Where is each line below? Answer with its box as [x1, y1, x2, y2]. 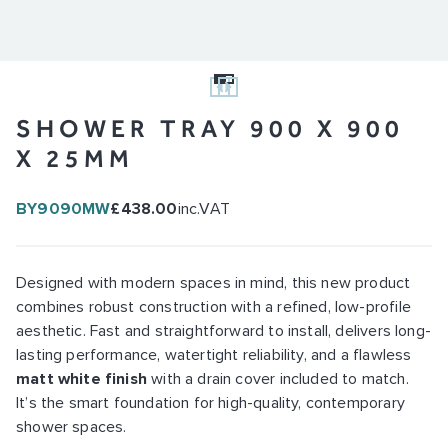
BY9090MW [16, 200, 111, 217]
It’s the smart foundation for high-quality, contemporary [16, 394, 405, 411]
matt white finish [16, 370, 147, 387]
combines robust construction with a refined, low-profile [16, 298, 411, 315]
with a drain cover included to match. [147, 370, 409, 387]
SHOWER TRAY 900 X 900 [16, 112, 404, 143]
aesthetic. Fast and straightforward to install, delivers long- [16, 322, 431, 339]
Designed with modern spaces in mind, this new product [16, 274, 411, 291]
